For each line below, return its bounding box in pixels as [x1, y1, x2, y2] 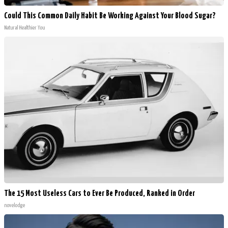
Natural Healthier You [4, 25, 45, 31]
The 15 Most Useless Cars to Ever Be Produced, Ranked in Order [4, 189, 195, 198]
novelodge [4, 203, 25, 209]
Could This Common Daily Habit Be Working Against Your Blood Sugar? [4, 12, 216, 21]
